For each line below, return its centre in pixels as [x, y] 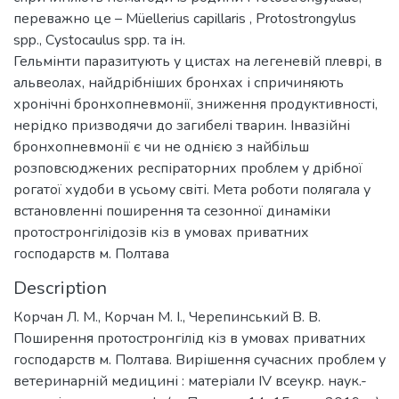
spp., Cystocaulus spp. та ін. [99, 40]
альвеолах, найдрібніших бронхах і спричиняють [179, 83]
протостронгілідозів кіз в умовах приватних [161, 232]
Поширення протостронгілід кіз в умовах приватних [190, 338]
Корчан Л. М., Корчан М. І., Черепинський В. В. [167, 317]
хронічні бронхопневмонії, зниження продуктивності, [195, 104]
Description [60, 288]
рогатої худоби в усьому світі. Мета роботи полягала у [192, 190]
